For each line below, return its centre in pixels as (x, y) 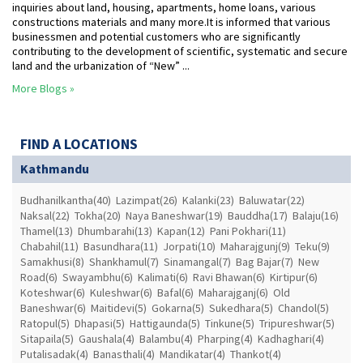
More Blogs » (43, 88)
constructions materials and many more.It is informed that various (171, 22)
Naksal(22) (45, 216)
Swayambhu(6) (98, 277)
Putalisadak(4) (54, 354)
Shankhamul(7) (124, 262)
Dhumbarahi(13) (115, 231)
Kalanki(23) (208, 200)
